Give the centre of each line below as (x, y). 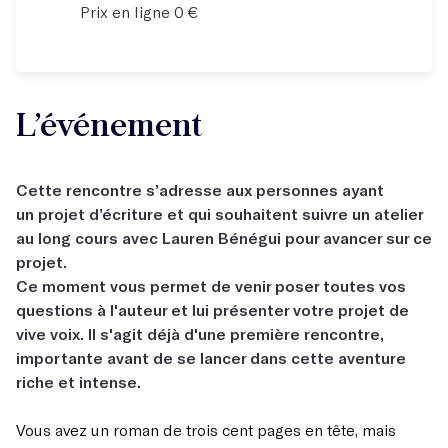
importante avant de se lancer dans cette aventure (211, 357)
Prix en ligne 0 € (139, 11)
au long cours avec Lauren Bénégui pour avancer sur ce (224, 237)
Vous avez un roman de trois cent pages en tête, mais (206, 429)
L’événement (109, 124)
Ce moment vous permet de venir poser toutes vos (211, 285)
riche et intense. (78, 381)
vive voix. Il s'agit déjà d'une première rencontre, (200, 333)
